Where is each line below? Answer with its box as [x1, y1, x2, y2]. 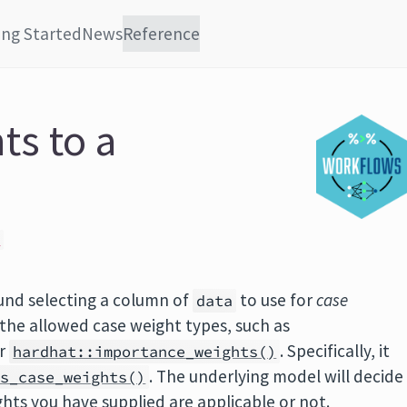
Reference [123, 23, 200, 45]
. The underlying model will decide [149, 365, 404, 387]
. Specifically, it [280, 340, 391, 362]
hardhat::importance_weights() [13, 342, 277, 362]
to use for [236, 289, 317, 311]
